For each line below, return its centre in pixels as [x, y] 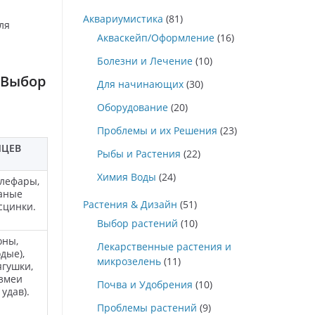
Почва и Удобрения [145, 284]
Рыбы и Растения [139, 154]
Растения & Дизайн [130, 204]
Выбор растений [137, 223]
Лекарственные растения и [164, 246]
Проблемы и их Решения [157, 130]
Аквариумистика [123, 19]
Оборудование [133, 107]
